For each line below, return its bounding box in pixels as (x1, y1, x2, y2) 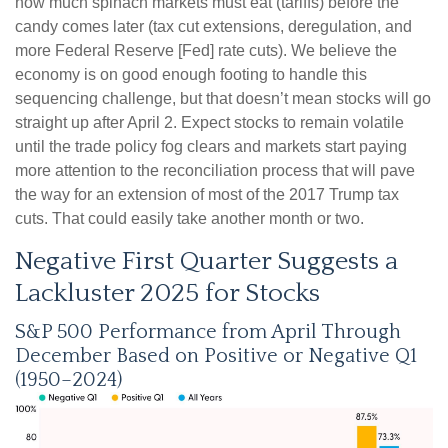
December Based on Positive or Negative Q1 (15, 345, 417, 368)
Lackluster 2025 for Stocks (15, 279, 320, 309)
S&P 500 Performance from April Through (15, 321, 401, 344)
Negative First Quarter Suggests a (15, 247, 398, 277)
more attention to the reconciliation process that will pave (15, 162, 415, 180)
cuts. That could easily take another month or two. (15, 210, 364, 228)
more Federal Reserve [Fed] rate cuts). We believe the (15, 42, 397, 60)
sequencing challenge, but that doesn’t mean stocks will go (15, 90, 431, 108)
